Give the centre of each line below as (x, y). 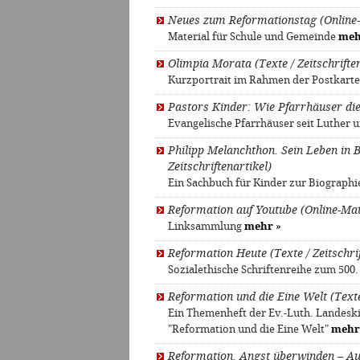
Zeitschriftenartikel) (220, 167)
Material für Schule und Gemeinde (253, 37)
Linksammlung (206, 227)
